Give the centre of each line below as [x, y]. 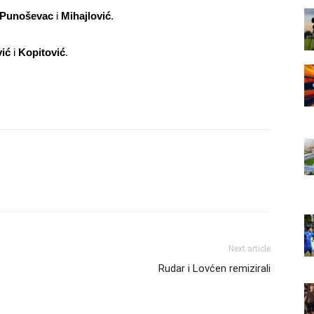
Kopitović [40, 52]
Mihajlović [86, 16]
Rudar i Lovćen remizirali [214, 268]
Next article [250, 249]
